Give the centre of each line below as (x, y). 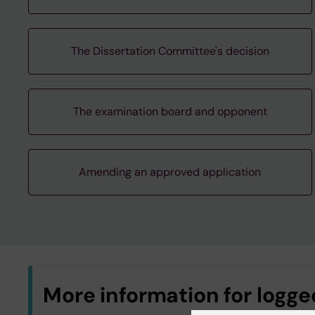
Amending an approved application (170, 172)
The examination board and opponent (170, 111)
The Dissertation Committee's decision (170, 51)
